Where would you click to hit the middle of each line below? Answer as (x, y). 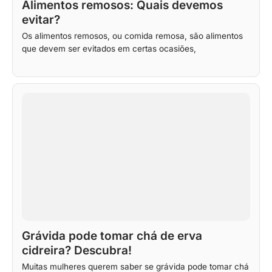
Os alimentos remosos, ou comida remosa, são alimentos (132, 36)
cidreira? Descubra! (77, 251)
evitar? (41, 20)
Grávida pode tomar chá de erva (112, 236)
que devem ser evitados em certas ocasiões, (109, 48)
